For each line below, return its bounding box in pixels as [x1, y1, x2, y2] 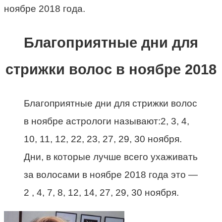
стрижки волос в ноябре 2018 [5, 61, 217, 78]
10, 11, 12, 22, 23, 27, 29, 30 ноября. [24, 134, 182, 145]
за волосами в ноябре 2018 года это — [24, 169, 198, 180]
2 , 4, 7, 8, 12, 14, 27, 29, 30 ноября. [24, 187, 179, 198]
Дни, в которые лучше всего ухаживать [24, 152, 198, 163]
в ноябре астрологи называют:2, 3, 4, [24, 116, 189, 127]
